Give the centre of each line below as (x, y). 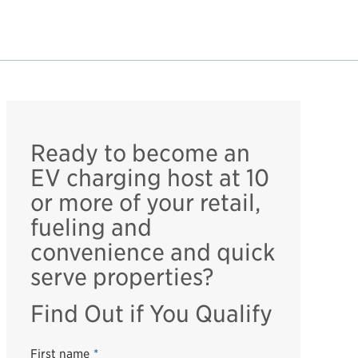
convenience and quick (152, 252)
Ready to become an (140, 153)
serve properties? (122, 277)
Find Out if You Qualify (151, 314)
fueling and (91, 227)
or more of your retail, (145, 203)
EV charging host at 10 (149, 178)
